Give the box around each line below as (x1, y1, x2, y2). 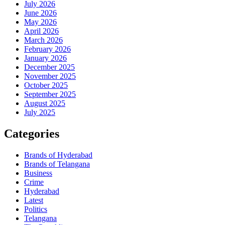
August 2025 (24, 99, 65, 108)
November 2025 (24, 72, 76, 81)
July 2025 (24, 108, 55, 117)
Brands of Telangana (24, 159, 90, 168)
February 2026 (24, 45, 71, 54)
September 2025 (24, 90, 76, 99)
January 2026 (24, 54, 67, 63)
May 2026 (24, 18, 57, 27)
